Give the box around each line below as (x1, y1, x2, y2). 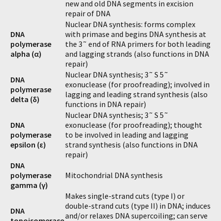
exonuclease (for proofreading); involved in (65, 79, 210, 89)
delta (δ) (10, 94, 39, 104)
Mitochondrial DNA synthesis (65, 170, 163, 180)
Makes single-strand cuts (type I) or (65, 191, 184, 201)
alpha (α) (10, 49, 41, 59)
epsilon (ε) (10, 140, 46, 149)
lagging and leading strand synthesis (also (65, 89, 208, 99)
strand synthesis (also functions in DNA (65, 140, 198, 149)
